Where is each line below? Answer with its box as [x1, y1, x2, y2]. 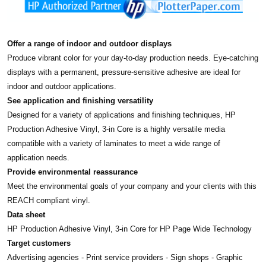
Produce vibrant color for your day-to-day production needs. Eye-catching [7, 53, 258, 63]
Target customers [7, 239, 71, 248]
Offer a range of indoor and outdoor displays [7, 39, 172, 49]
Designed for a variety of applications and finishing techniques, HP [7, 110, 236, 120]
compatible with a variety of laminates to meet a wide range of [7, 139, 220, 148]
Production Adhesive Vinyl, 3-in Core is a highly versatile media [7, 125, 225, 134]
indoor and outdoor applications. [7, 82, 116, 91]
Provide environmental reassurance [7, 167, 138, 177]
